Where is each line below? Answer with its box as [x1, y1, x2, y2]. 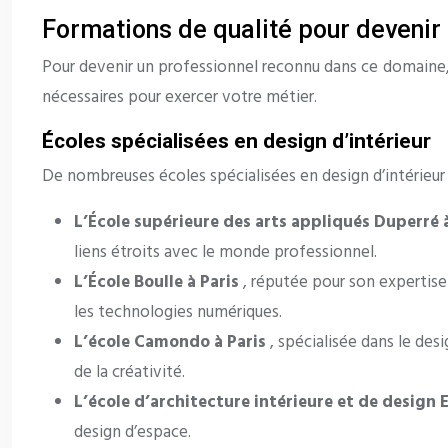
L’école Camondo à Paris [74, 329, 270, 357]
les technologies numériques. [74, 299, 282, 327]
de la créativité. [74, 359, 185, 387]
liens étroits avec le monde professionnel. [74, 239, 377, 267]
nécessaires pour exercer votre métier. [42, 84, 317, 112]
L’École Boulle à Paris [74, 269, 243, 297]
